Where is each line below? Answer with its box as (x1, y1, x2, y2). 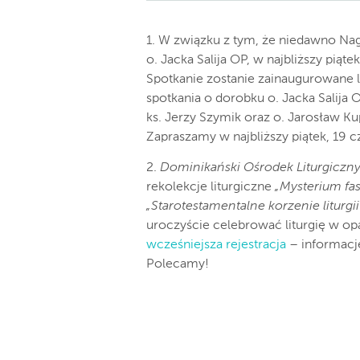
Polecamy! (146, 258, 209, 272)
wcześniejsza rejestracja (146, 239, 286, 252)
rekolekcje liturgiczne (146, 181, 275, 194)
